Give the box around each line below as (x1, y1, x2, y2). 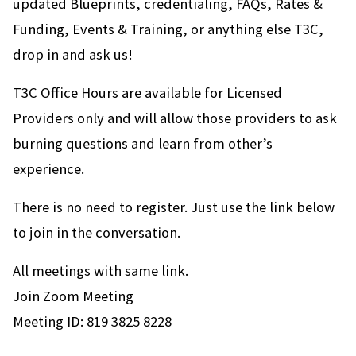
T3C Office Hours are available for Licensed (13, 83, 282, 103)
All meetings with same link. (13, 261, 188, 281)
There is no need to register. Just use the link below (13, 198, 335, 217)
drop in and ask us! (13, 45, 133, 64)
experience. (13, 160, 84, 179)
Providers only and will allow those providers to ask (13, 109, 337, 128)
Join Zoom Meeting (13, 287, 133, 306)
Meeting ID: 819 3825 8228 (13, 312, 172, 331)
